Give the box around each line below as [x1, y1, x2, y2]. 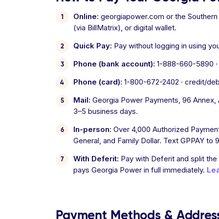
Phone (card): [73, 77, 122, 87]
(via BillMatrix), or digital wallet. [73, 23, 176, 32]
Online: [73, 12, 99, 21]
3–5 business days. [73, 107, 138, 116]
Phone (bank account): [73, 59, 155, 68]
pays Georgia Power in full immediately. [73, 165, 207, 175]
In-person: [73, 125, 111, 134]
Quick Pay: [73, 41, 112, 50]
